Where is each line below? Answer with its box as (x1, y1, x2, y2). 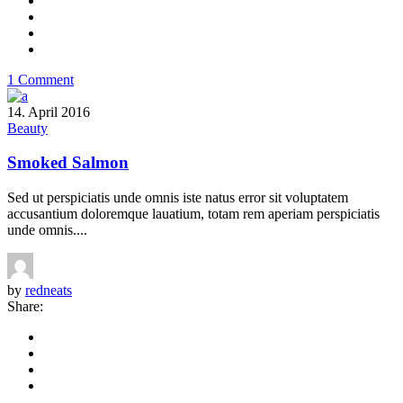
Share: (7, 299, 43, 315)
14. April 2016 (7, 103, 90, 120)
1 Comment (7, 71, 74, 87)
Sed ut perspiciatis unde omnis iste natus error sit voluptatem (7, 190, 348, 206)
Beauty (7, 120, 48, 136)
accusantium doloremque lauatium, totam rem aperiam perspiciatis (7, 206, 380, 222)
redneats (25, 282, 72, 299)
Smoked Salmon (7, 153, 129, 173)
